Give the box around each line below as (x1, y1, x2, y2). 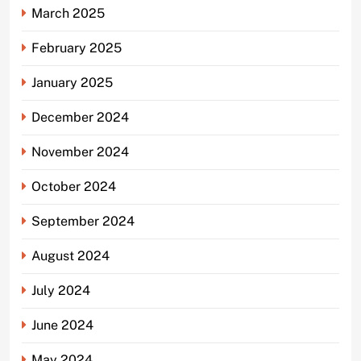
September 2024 (31, 213, 135, 229)
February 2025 (31, 39, 122, 56)
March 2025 (31, 5, 105, 21)
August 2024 (31, 247, 110, 263)
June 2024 (31, 317, 93, 333)
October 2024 (31, 178, 116, 194)
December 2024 (31, 109, 129, 125)
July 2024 (31, 282, 90, 298)
